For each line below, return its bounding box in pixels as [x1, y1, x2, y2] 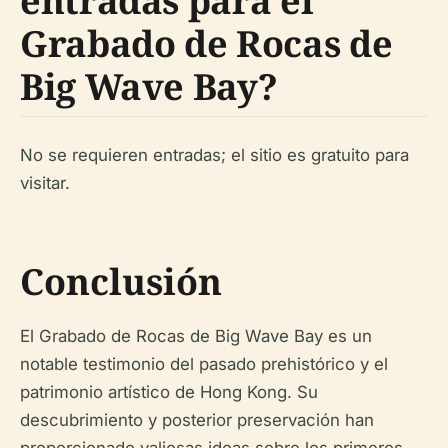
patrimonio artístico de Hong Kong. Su [20, 382, 318, 402]
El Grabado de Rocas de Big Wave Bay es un [20, 326, 372, 346]
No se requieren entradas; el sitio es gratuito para [20, 145, 409, 165]
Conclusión [20, 257, 222, 306]
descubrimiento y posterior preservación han [20, 410, 374, 430]
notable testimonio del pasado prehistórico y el [20, 354, 388, 374]
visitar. [20, 173, 70, 193]
